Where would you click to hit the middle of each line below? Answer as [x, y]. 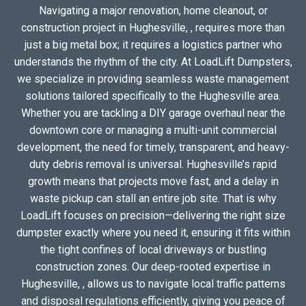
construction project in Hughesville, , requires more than [153, 28]
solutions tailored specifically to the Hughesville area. [153, 96]
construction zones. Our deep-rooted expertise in [153, 267]
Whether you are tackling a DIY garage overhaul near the [153, 113]
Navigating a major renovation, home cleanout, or [153, 11]
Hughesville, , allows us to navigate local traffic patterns [153, 284]
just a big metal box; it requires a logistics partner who [153, 45]
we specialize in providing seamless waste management [153, 79]
